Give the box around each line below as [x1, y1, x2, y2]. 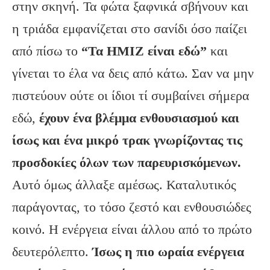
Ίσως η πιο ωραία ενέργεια [92, 244, 244, 260]
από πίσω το [12, 43, 81, 59]
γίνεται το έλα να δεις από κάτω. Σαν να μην [12, 66, 254, 81]
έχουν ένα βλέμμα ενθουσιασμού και [39, 110, 239, 126]
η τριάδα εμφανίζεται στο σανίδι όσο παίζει [12, 21, 247, 37]
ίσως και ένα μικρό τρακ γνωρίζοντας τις [12, 133, 242, 148]
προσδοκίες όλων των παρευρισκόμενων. [12, 155, 241, 171]
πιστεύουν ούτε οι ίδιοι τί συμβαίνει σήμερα [12, 88, 250, 104]
